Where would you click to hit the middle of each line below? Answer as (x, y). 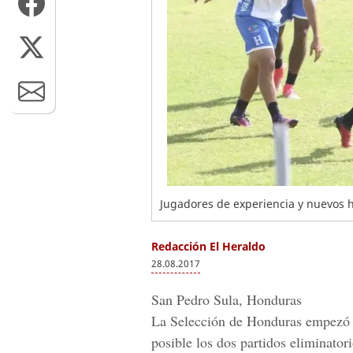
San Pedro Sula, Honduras (227, 299)
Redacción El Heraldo (208, 246)
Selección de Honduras (236, 321)
